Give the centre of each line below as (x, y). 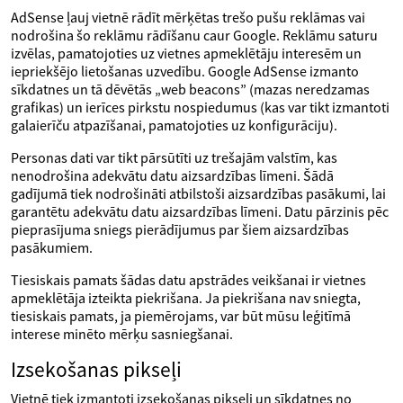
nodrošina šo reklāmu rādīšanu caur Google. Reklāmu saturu (194, 35)
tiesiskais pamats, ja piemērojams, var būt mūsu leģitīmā (181, 316)
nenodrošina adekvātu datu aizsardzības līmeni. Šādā (172, 175)
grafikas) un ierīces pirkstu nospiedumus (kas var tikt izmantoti (200, 107)
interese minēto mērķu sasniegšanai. (122, 334)
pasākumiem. (52, 247)
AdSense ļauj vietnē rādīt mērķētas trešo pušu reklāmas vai (188, 17)
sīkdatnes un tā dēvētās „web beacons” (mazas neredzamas (190, 89)
